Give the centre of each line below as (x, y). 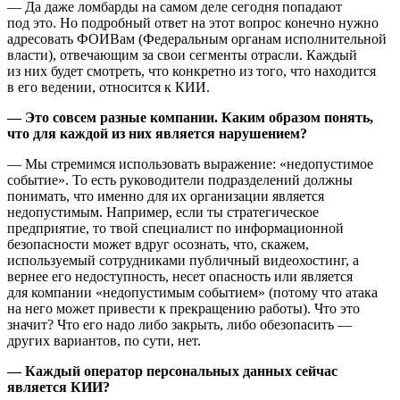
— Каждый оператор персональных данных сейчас (172, 371)
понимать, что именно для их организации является (166, 196)
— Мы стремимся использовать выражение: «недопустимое (190, 163)
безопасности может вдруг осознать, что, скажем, (158, 244)
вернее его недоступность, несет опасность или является (180, 276)
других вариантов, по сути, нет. (104, 340)
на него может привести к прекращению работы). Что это (183, 308)
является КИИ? (58, 387)
